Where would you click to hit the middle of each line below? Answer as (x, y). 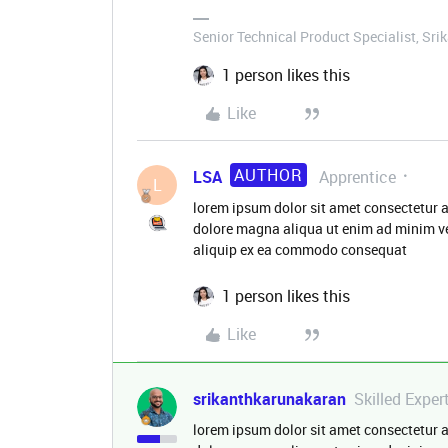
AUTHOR (268, 175)
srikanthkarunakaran (269, 399)
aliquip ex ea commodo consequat (300, 249)
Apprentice (357, 177)
